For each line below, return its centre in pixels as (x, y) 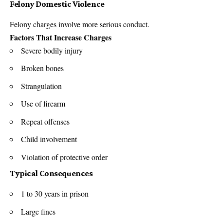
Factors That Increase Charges (61, 37)
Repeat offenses (45, 121)
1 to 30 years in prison (55, 194)
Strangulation (41, 86)
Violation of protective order (64, 157)
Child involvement (49, 139)
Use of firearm (43, 104)
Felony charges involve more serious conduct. (80, 24)
